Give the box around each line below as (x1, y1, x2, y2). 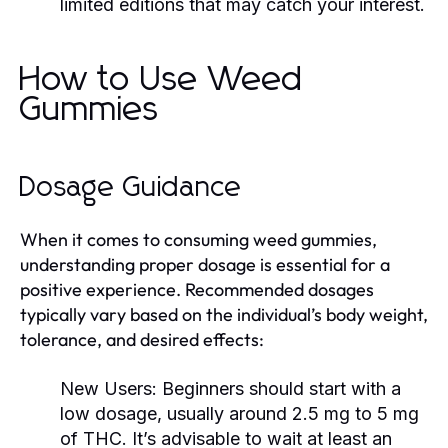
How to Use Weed (20, 62, 303, 97)
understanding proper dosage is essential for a (20, 252, 390, 276)
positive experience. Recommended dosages (20, 277, 374, 301)
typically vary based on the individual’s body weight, (20, 302, 428, 326)
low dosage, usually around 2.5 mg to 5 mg (60, 402, 419, 424)
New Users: (60, 377, 157, 399)
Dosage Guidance (20, 173, 242, 202)
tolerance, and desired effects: (20, 327, 264, 351)
